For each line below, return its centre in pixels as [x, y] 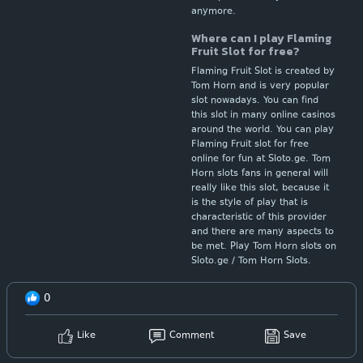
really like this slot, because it [260, 188]
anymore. [214, 12]
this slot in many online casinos [263, 115]
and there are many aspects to [263, 232]
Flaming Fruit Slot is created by [263, 72]
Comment [191, 335]
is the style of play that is [250, 203]
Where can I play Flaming [261, 38]
